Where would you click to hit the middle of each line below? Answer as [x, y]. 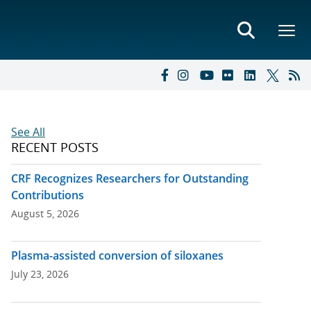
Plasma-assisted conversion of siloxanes [117, 256]
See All [28, 132]
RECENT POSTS [55, 147]
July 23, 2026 [40, 274]
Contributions [48, 195]
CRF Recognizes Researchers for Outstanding [130, 179]
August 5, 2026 [45, 213]
